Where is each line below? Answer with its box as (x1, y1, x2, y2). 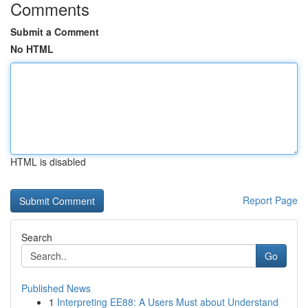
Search (21, 230, 52, 244)
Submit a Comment (10, 25, 99, 38)
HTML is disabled (10, 155, 86, 168)
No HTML (10, 42, 54, 56)
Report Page (243, 193, 298, 207)
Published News (21, 281, 91, 295)
